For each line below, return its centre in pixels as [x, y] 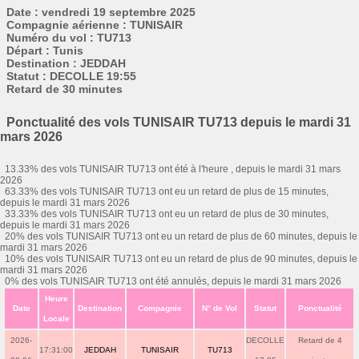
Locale [56, 319]
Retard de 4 [320, 340]
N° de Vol [220, 308]
